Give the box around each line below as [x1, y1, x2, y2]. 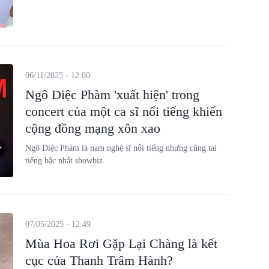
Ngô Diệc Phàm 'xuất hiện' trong [25, 86, 199, 102]
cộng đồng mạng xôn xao [25, 120, 160, 136]
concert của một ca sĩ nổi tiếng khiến [25, 103, 222, 119]
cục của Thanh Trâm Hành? [25, 253, 173, 268]
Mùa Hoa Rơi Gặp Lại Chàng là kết [25, 236, 217, 251]
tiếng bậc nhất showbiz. [25, 156, 105, 165]
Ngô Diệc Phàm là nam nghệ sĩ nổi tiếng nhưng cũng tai [25, 143, 217, 153]
